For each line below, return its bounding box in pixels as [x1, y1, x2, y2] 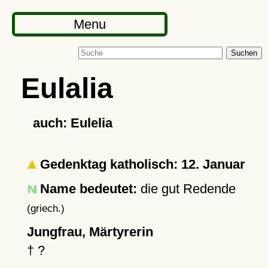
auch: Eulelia [32, 115, 112, 130]
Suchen [231, 48, 257, 57]
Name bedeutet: [39, 181, 137, 196]
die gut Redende [136, 181, 236, 196]
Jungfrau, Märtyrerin [26, 224, 153, 239]
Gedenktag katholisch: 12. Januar [36, 157, 245, 172]
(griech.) [26, 203, 65, 214]
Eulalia [20, 72, 113, 104]
